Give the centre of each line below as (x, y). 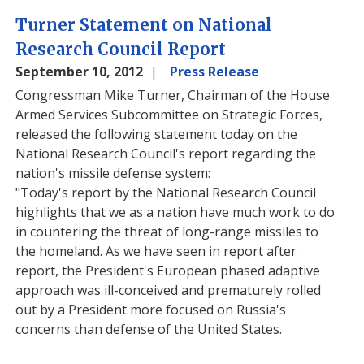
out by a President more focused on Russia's (151, 310)
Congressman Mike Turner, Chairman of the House (173, 95)
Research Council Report (121, 49)
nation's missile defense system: (113, 173)
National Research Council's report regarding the (166, 154)
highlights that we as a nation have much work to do (175, 212)
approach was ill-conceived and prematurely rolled (169, 290)
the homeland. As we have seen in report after (156, 251)
